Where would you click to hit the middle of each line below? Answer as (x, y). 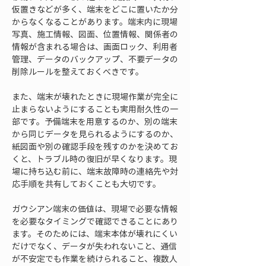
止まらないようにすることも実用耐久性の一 (95, 109)
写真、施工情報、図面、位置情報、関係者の (95, 34)
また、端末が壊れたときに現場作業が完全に (95, 96)
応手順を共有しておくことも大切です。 (86, 183)
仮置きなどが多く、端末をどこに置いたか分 (95, 9)
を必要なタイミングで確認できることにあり (95, 221)
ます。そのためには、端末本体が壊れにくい (95, 233)
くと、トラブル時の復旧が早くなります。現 (94, 159)
